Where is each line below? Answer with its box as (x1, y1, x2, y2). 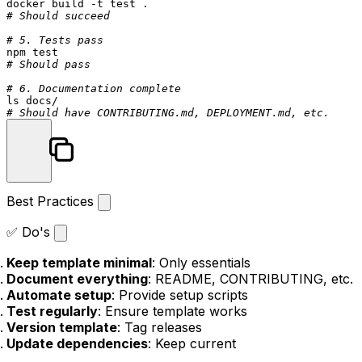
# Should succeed (6, 10, 110, 22)
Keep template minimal (6, 255, 152, 271)
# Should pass (6, 58, 90, 70)
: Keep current (148, 335, 236, 351)
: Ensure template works (98, 303, 247, 319)
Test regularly (6, 303, 98, 319)
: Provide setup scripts (112, 287, 248, 303)
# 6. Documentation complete (6, 82, 181, 95)
